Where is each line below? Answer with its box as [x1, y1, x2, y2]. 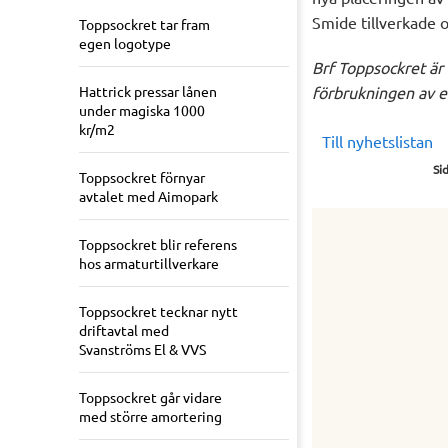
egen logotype [79, 34, 171, 53]
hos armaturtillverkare [79, 254, 219, 273]
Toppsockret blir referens [79, 235, 237, 254]
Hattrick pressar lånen [79, 82, 217, 101]
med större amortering [79, 407, 222, 426]
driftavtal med [79, 321, 169, 340]
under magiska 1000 [79, 101, 205, 120]
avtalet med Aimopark [79, 187, 218, 206]
